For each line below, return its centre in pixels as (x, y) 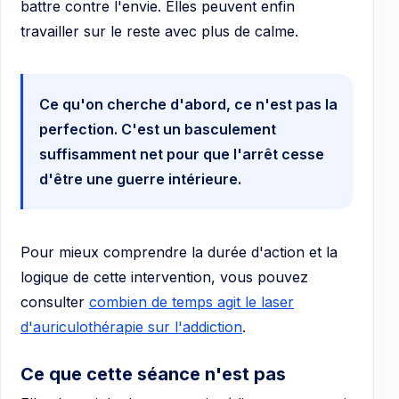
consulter (55, 301)
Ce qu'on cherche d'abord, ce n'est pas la (188, 104)
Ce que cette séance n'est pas (153, 374)
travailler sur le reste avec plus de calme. (159, 31)
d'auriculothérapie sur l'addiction (131, 326)
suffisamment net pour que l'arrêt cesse (182, 154)
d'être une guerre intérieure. (140, 179)
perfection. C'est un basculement (158, 129)
